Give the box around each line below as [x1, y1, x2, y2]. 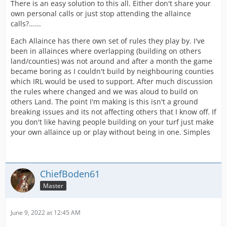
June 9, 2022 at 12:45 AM [11, 208, 81, 217]
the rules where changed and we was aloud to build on [11, 87, 198, 96]
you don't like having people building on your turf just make [11, 117, 214, 127]
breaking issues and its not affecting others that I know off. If [11, 107, 216, 117]
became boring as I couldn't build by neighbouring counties [11, 66, 214, 76]
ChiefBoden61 [40, 168, 100, 180]
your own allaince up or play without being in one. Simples [11, 127, 210, 137]
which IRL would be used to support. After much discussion [11, 77, 213, 86]
